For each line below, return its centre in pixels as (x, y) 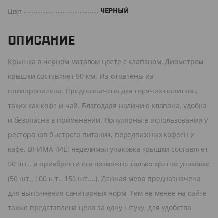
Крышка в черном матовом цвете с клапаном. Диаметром (106, 61)
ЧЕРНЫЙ (114, 11)
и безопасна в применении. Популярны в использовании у (108, 120)
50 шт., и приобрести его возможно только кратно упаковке (109, 163)
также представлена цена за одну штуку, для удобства (100, 207)
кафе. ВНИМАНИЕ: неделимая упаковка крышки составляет (108, 149)
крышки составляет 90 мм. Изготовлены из (81, 76)
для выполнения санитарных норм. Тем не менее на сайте (107, 193)
